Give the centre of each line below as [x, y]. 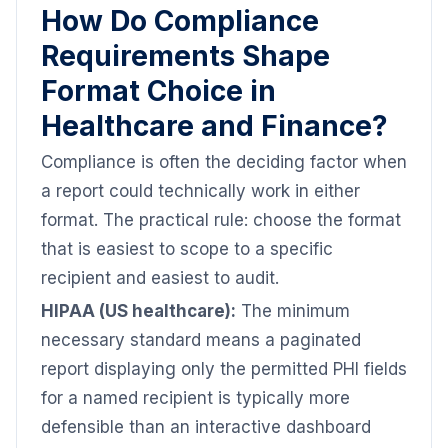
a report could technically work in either [200, 191]
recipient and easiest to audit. [160, 278]
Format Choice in [158, 91]
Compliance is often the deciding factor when [224, 162]
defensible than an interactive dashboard [206, 427]
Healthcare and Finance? [214, 126]
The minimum [293, 311]
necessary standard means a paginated [201, 340]
